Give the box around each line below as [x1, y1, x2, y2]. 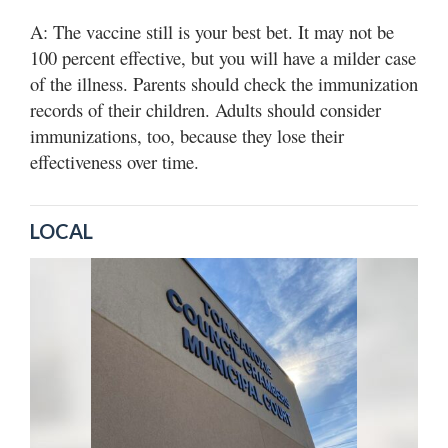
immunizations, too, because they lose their [30, 122, 344, 148]
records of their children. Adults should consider [30, 96, 381, 122]
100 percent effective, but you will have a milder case [30, 44, 416, 70]
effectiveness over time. [30, 148, 199, 174]
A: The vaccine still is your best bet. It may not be [30, 18, 394, 44]
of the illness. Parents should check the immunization [30, 70, 418, 96]
